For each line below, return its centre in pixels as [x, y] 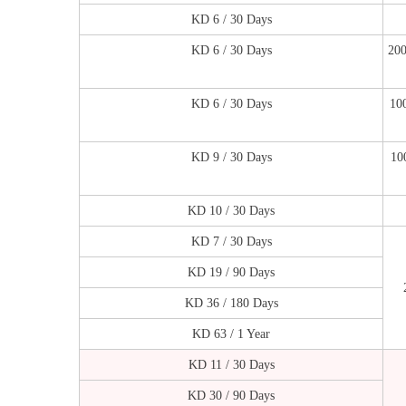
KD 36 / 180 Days [231, 303]
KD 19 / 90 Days [231, 272]
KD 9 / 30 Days [231, 157]
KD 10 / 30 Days [231, 210]
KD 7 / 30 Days [231, 241]
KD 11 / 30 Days [231, 364]
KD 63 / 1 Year [231, 333]
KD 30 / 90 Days [231, 395]
